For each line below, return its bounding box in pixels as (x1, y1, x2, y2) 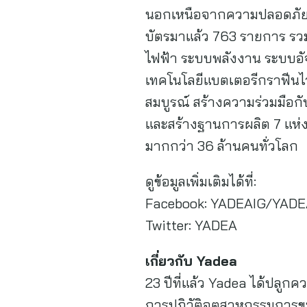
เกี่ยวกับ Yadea (145, 252, 237, 269)
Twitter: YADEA (145, 217, 237, 234)
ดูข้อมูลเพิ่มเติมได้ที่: (145, 173, 256, 190)
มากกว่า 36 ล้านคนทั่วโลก (145, 137, 298, 154)
